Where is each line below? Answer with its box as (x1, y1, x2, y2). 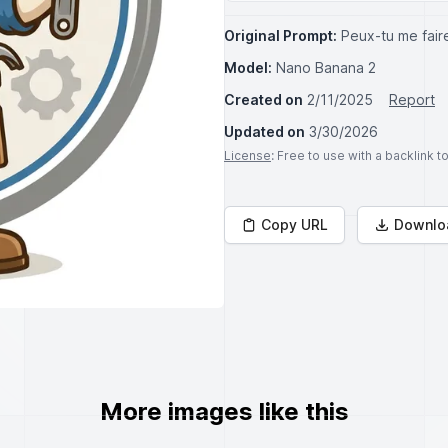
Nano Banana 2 (276, 59, 376, 76)
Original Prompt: (224, 27, 337, 44)
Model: (224, 59, 272, 76)
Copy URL (261, 216, 328, 233)
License (224, 148, 271, 163)
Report (389, 91, 435, 108)
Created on (224, 91, 303, 108)
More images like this (99, 397, 349, 426)
